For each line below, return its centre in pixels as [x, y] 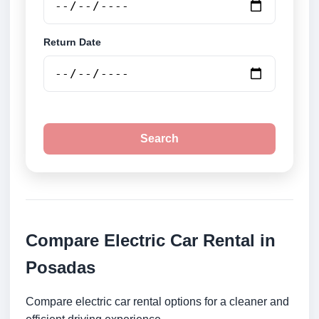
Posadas [61, 268]
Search [159, 139]
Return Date [72, 42]
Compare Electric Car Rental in [151, 241]
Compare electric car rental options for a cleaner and [157, 302]
